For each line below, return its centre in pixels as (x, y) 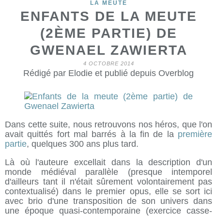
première (195, 134)
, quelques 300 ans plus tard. (83, 144)
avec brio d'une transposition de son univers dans (108, 201)
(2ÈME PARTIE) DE (108, 33)
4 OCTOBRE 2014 (108, 63)
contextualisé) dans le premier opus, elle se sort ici (108, 191)
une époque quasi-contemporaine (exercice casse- (108, 211)
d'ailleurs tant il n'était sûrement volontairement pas (108, 182)
